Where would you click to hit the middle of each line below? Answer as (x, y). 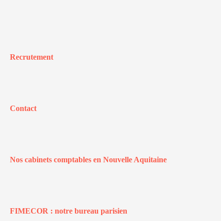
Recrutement (32, 57)
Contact (23, 108)
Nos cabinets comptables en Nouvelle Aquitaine (88, 160)
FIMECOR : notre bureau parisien (69, 211)
